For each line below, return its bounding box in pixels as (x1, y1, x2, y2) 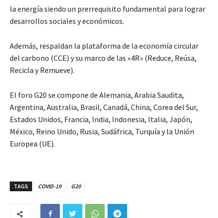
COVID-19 (38, 182, 61, 190)
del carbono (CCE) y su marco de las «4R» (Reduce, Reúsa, (10, 53, 197, 63)
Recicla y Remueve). (10, 65, 74, 75)
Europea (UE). (10, 139, 55, 149)
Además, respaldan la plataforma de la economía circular (10, 41, 199, 51)
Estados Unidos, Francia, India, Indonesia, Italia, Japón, (10, 114, 192, 125)
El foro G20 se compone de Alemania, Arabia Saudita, (10, 90, 184, 100)
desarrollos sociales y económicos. (10, 16, 124, 26)
